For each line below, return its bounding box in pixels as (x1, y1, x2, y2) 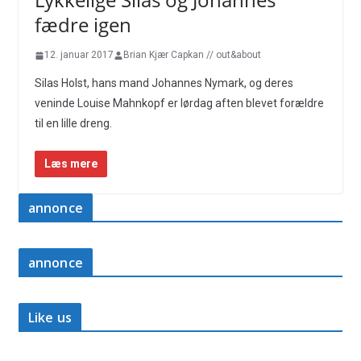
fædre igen (34, 11, 131, 38)
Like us (27, 309, 72, 326)
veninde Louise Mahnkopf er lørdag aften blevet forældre (34, 97, 324, 110)
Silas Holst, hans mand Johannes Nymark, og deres (34, 77, 293, 89)
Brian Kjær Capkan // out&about (122, 49, 261, 60)
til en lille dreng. (34, 117, 112, 130)
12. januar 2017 (44, 49, 114, 60)
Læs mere (44, 157, 98, 170)
